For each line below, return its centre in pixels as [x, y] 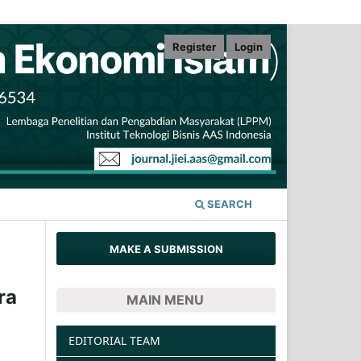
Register [195, 46]
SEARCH [228, 204]
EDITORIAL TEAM [114, 340]
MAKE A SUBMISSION [166, 249]
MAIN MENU [165, 300]
